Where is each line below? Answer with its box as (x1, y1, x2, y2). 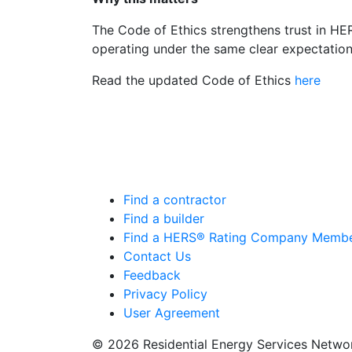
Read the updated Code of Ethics (92, 72, 295, 88)
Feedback (123, 267, 181, 283)
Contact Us (123, 248, 191, 264)
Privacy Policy (123, 286, 207, 302)
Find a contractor (123, 192, 226, 207)
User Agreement (123, 305, 220, 321)
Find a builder (123, 211, 204, 226)
